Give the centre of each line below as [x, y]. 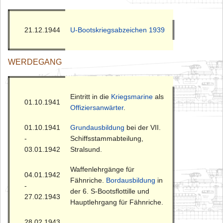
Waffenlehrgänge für [102, 169]
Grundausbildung [97, 128]
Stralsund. [86, 150]
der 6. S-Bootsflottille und [110, 191]
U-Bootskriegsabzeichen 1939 [117, 30]
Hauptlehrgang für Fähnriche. [117, 202]
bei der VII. [143, 128]
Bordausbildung [131, 180]
